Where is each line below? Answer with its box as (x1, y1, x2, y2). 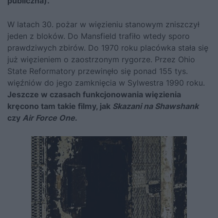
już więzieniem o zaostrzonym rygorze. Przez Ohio (7, 54, 195, 64)
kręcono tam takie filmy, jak (7, 101, 112, 111)
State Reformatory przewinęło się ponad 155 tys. (7, 66, 188, 76)
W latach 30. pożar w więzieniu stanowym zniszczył (7, 19, 200, 29)
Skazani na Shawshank (112, 101, 199, 111)
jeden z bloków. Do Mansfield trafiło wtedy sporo (7, 31, 190, 41)
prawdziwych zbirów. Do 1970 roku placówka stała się (7, 43, 208, 53)
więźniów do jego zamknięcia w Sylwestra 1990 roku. (7, 78, 205, 88)
